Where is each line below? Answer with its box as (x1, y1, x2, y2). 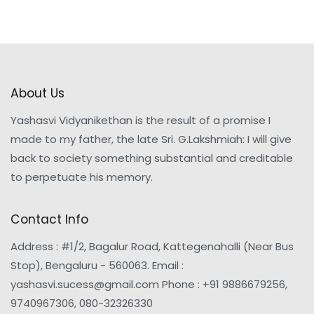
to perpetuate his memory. (11, 169, 153, 184)
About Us (11, 84, 64, 102)
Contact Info (11, 210, 88, 228)
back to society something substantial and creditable (11, 150, 293, 165)
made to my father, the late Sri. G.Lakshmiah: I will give (11, 131, 292, 146)
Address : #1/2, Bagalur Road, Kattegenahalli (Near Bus (11, 239, 294, 254)
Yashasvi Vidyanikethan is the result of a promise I (11, 112, 271, 128)
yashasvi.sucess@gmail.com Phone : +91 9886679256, (11, 277, 287, 292)
